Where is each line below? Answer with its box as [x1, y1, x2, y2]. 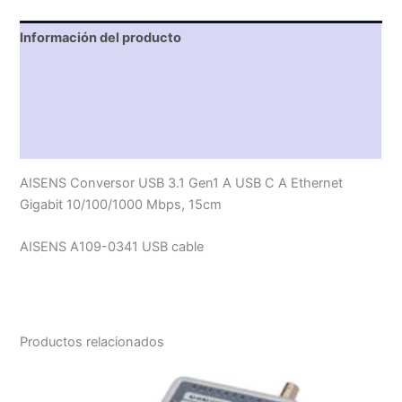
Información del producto [20, 29, 182, 46]
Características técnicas [20, 64, 178, 81]
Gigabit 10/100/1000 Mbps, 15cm [20, 196, 223, 213]
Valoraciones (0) [20, 133, 127, 150]
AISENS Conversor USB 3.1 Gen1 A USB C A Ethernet [20, 174, 344, 191]
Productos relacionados [20, 333, 165, 350]
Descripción [20, 99, 99, 116]
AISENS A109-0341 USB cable [20, 238, 205, 255]
